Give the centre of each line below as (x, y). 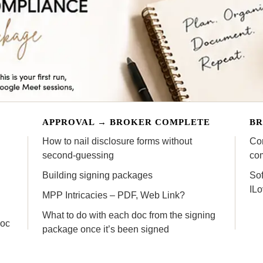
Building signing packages (98, 175)
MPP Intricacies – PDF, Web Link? (114, 195)
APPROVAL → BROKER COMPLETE (127, 122)
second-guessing (78, 155)
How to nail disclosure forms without (117, 141)
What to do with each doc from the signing (129, 215)
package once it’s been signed (106, 229)
